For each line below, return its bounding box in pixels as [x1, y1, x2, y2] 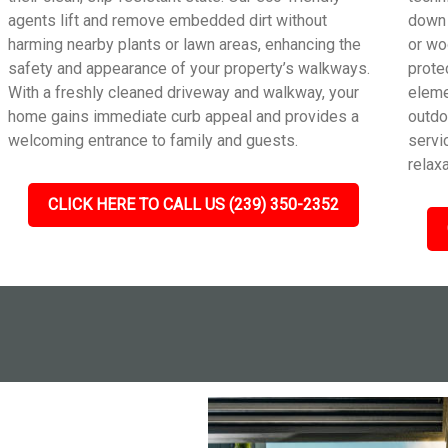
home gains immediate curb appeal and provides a [8, 107, 360, 126]
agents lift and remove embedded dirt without [8, 11, 328, 30]
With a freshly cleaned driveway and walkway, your [8, 83, 360, 102]
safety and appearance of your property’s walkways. [8, 59, 371, 78]
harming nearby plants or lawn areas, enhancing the [8, 35, 362, 54]
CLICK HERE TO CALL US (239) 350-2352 [47, 195, 339, 214]
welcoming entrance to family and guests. [8, 131, 299, 150]
